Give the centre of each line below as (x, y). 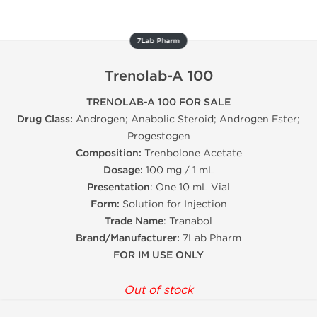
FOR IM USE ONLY (158, 255)
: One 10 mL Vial (190, 187)
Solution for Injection (173, 204)
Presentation (119, 187)
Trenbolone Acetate (191, 153)
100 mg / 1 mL (178, 170)
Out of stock (158, 290)
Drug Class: (45, 119)
